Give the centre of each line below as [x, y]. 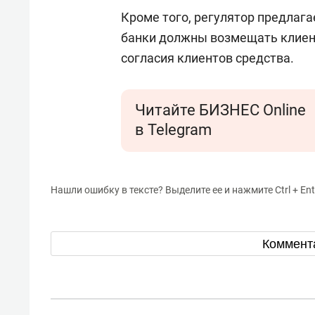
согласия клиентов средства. [207, 58]
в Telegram [173, 130]
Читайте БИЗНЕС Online [220, 110]
